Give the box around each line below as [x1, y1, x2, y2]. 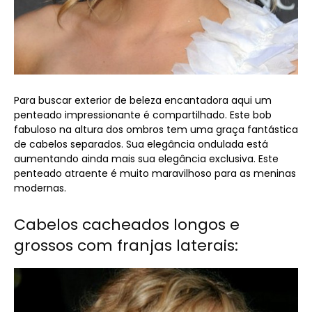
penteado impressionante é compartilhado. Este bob [14, 108, 272, 123]
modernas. [14, 181, 66, 196]
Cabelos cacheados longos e [14, 214, 240, 236]
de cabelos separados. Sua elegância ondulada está [14, 137, 268, 152]
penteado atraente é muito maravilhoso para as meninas [14, 166, 296, 181]
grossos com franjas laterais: [14, 235, 238, 257]
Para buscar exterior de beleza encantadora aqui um [14, 93, 272, 108]
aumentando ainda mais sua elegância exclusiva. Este [14, 152, 279, 166]
